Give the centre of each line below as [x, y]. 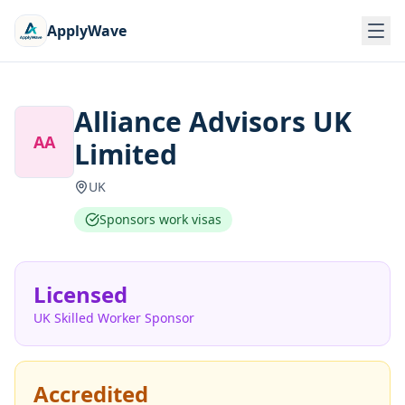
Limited [125, 154]
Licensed [80, 294]
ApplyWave [87, 31]
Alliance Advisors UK [212, 122]
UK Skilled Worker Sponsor [114, 318]
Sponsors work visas [160, 219]
